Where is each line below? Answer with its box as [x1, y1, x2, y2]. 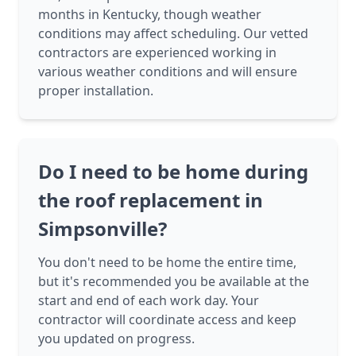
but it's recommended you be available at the [38, 273, 309, 291]
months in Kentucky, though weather [38, 6, 261, 24]
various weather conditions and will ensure [38, 63, 297, 81]
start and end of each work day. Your [38, 292, 259, 310]
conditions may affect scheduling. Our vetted [38, 25, 308, 43]
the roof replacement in [38, 187, 263, 214]
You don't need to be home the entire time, [38, 253, 296, 272]
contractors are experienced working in [38, 44, 277, 62]
